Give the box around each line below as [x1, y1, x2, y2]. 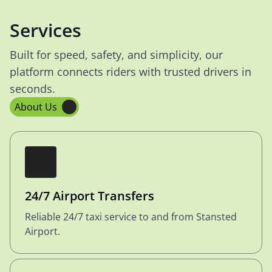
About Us [15, 100, 57, 114]
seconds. [10, 81, 55, 96]
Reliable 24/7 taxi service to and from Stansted [25, 210, 237, 223]
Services [10, 18, 81, 42]
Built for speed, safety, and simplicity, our [10, 47, 223, 62]
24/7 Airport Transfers [25, 188, 154, 204]
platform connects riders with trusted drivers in [10, 64, 251, 79]
